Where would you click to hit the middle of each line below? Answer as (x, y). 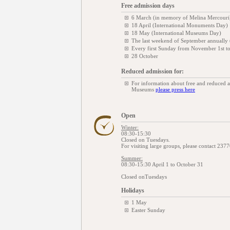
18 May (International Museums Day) (176, 33)
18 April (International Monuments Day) (180, 25)
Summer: (132, 158)
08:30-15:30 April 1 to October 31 (162, 164)
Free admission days (148, 6)
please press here (175, 89)
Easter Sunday (148, 210)
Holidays (133, 190)
